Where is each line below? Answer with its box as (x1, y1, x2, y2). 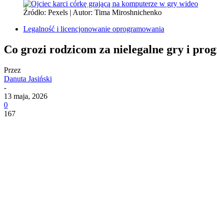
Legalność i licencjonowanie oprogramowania (23, 25, 164, 33)
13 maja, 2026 (4, 92, 47, 100)
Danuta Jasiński (4, 74, 52, 83)
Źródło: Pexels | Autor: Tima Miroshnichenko (23, 8, 162, 16)
